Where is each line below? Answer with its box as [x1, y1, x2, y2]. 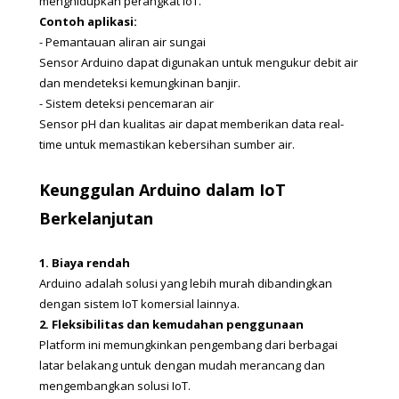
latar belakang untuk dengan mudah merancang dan [39, 356, 325, 373]
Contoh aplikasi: [39, 12, 137, 29]
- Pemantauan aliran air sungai [39, 33, 206, 50]
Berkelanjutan [39, 207, 153, 229]
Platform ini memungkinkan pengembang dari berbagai [39, 336, 338, 353]
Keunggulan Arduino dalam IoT [39, 178, 286, 200]
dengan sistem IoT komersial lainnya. [39, 295, 240, 312]
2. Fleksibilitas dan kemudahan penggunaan [39, 315, 304, 332]
